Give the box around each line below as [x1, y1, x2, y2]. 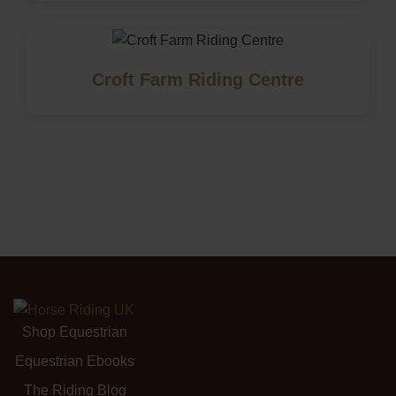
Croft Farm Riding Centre [92, 69, 304, 89]
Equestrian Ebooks [15, 353, 134, 369]
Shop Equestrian [22, 324, 127, 339]
